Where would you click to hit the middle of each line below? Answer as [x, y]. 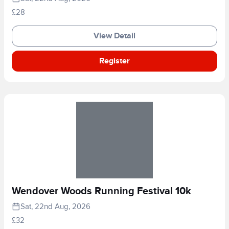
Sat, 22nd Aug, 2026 [55, 206]
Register [114, 61]
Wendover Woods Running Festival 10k [101, 191]
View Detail [114, 36]
